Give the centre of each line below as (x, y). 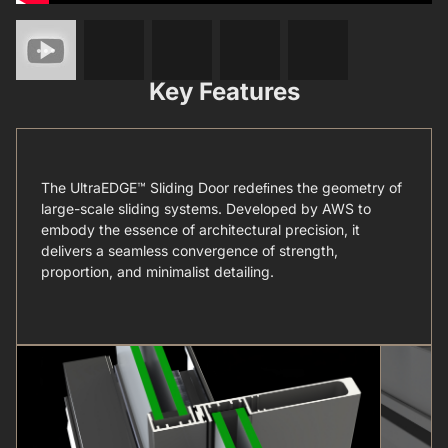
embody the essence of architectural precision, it (200, 229)
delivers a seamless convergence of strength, (189, 250)
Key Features (224, 91)
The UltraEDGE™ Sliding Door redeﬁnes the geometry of (221, 187)
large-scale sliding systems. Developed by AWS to (206, 208)
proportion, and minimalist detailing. (157, 271)
